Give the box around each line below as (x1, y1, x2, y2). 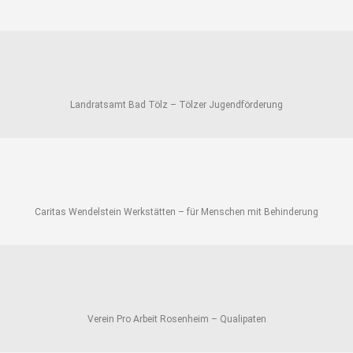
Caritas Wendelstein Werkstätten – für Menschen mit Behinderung (35, 206, 318, 217)
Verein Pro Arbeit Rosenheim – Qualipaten (87, 313, 266, 325)
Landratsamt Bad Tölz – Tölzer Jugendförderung (70, 98, 283, 110)
